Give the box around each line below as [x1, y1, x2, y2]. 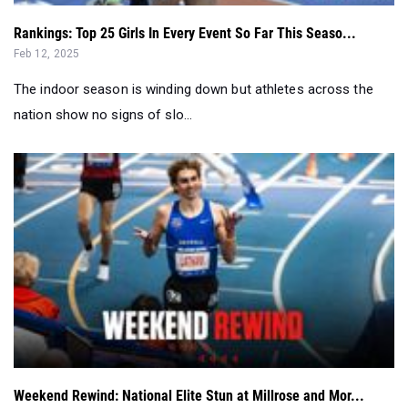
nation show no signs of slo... [14, 107, 193, 124]
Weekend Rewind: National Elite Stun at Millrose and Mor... [14, 387, 364, 405]
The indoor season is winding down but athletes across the [14, 81, 373, 98]
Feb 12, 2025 [14, 47, 80, 61]
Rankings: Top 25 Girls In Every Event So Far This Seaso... [14, 25, 356, 43]
